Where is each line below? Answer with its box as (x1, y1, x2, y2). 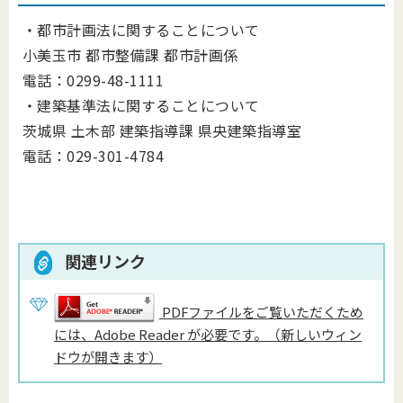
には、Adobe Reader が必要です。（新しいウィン (54, 325, 362, 345)
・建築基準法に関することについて (22, 94, 260, 117)
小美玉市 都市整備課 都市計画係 (22, 44, 238, 67)
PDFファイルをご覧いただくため (162, 302, 363, 322)
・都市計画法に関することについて (22, 19, 260, 41)
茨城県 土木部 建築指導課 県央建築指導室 (22, 120, 302, 142)
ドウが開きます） (54, 347, 162, 367)
